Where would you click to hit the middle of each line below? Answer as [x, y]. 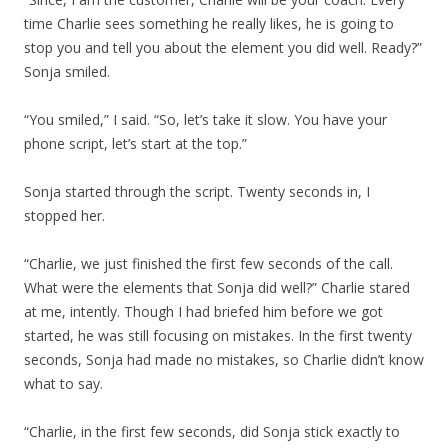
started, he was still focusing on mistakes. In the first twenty [218, 335]
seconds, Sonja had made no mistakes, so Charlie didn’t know [224, 359]
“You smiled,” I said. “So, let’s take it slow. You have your [205, 119]
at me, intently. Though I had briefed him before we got [203, 311]
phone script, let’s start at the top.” [135, 143]
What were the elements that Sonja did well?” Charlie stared [217, 287]
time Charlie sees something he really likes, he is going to [209, 23]
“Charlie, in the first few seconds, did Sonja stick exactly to [212, 431]
